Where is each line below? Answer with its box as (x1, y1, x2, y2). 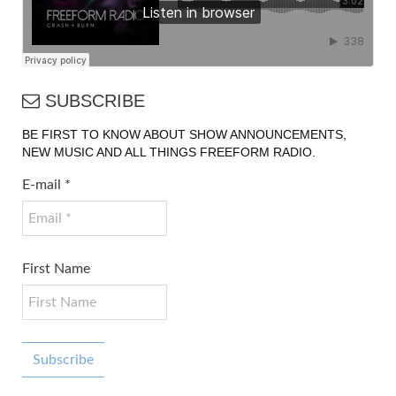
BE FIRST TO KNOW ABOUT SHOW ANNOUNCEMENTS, (22, 127, 346, 142)
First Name (22, 262, 90, 277)
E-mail (22, 178, 61, 193)
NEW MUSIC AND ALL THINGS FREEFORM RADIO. (22, 145, 316, 160)
